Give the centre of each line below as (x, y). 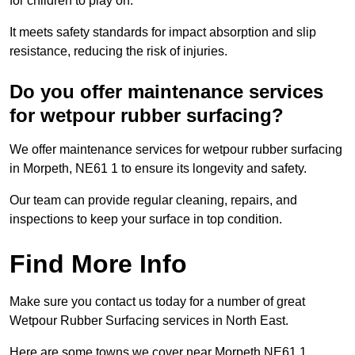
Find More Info (98, 264)
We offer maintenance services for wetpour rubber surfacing (176, 150)
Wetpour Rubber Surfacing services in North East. (149, 321)
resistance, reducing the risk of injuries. (118, 52)
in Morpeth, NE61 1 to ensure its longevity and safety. (158, 169)
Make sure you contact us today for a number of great (157, 302)
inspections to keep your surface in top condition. (146, 219)
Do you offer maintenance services (166, 92)
